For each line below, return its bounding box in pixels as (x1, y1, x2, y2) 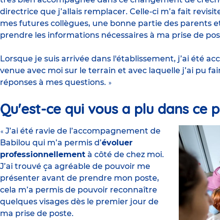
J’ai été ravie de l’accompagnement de (5, 126, 161, 136)
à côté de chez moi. (85, 150, 164, 160)
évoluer (102, 138, 133, 148)
